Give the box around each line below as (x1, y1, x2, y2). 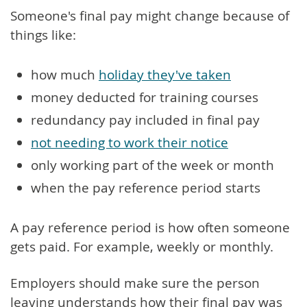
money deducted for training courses (31, 88, 258, 106)
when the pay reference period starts (31, 178, 264, 197)
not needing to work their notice (31, 133, 228, 151)
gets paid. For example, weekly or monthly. (10, 237, 273, 256)
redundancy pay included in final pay (31, 110, 260, 129)
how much (31, 65, 99, 84)
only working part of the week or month (31, 156, 274, 174)
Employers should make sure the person (10, 273, 260, 292)
